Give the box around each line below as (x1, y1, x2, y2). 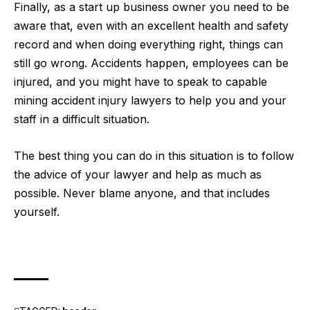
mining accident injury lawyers (14, 93, 172, 108)
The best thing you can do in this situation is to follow (14, 148, 294, 163)
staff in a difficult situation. (14, 112, 149, 127)
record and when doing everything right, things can (14, 37, 283, 52)
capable (226, 75, 267, 89)
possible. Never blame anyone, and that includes (14, 185, 270, 200)
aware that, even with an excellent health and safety (14, 19, 289, 33)
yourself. (14, 204, 63, 219)
